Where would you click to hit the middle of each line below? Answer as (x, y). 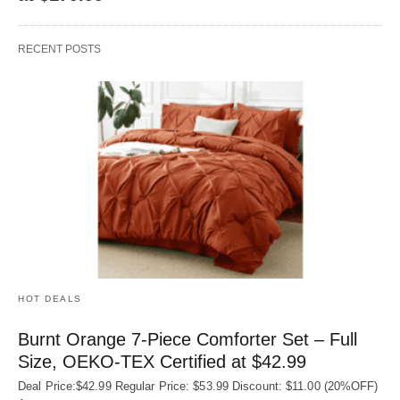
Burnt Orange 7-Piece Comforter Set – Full (187, 340)
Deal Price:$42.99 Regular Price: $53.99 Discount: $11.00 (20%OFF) (198, 387)
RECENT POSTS (59, 49)
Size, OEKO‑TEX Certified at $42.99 (162, 362)
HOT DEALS (50, 299)
